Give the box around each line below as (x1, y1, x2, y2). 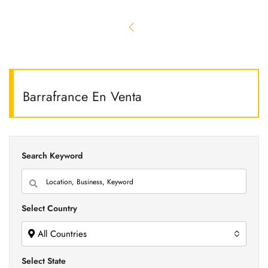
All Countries (38, 227, 87, 240)
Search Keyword (22, 150, 83, 162)
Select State (22, 255, 66, 267)
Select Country (22, 202, 77, 214)
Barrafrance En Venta (23, 87, 142, 106)
